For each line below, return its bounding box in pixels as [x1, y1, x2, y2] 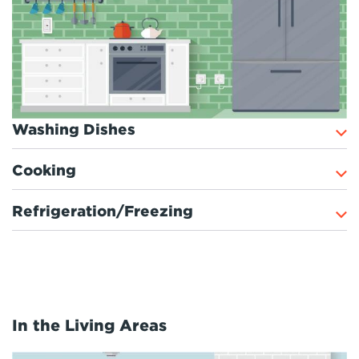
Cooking [12, 161, 76, 179]
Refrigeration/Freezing [12, 202, 193, 220]
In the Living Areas [12, 316, 167, 335]
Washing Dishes [12, 120, 135, 138]
